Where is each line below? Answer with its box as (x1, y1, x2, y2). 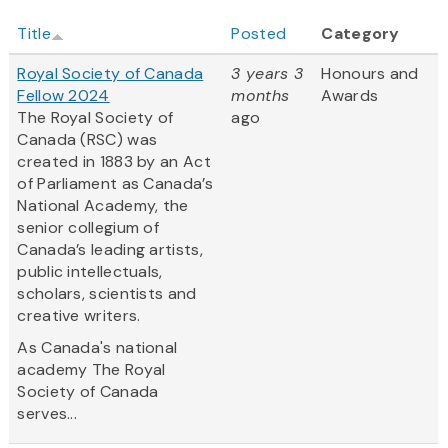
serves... (17, 403, 78, 425)
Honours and (321, 63, 419, 85)
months (231, 85, 290, 107)
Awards (321, 85, 379, 107)
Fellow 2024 (17, 85, 110, 107)
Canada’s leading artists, (17, 239, 203, 261)
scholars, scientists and (17, 283, 197, 305)
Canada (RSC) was (17, 129, 158, 151)
